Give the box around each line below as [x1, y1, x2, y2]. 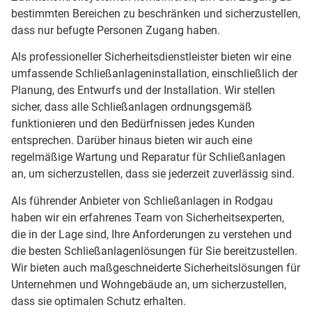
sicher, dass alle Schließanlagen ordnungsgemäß [11, 100, 252, 114]
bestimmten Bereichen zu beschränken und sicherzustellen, [11, 6, 300, 20]
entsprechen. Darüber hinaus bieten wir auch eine [11, 134, 252, 148]
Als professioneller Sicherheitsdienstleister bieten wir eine [11, 50, 291, 64]
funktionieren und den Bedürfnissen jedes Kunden [11, 117, 255, 131]
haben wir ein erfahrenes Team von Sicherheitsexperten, [11, 210, 284, 224]
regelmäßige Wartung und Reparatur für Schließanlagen [11, 150, 286, 164]
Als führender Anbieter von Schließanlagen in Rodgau [11, 194, 273, 208]
